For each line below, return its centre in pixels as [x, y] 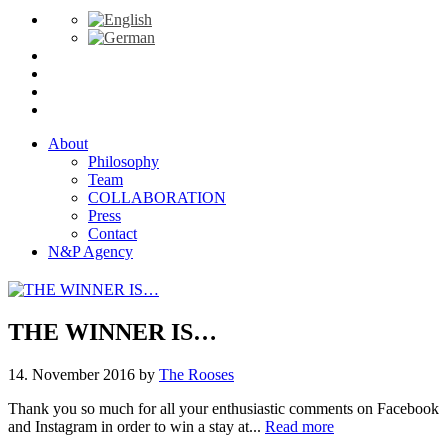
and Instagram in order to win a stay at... [136, 426]
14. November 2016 [71, 374]
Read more [299, 426]
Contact [112, 234]
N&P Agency [90, 252]
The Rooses [196, 374]
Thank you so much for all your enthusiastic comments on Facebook [223, 408]
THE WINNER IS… [112, 332]
